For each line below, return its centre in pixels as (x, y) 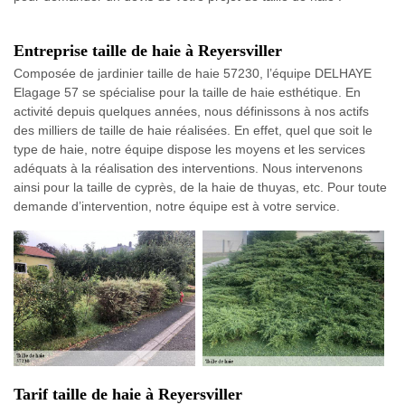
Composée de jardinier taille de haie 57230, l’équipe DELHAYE (193, 73)
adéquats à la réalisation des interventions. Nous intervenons (188, 168)
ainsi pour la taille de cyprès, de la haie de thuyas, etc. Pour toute (200, 187)
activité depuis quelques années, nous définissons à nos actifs (191, 111)
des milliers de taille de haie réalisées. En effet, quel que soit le (193, 130)
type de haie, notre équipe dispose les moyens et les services (189, 149)
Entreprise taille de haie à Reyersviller (148, 51)
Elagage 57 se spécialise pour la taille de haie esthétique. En (187, 92)
